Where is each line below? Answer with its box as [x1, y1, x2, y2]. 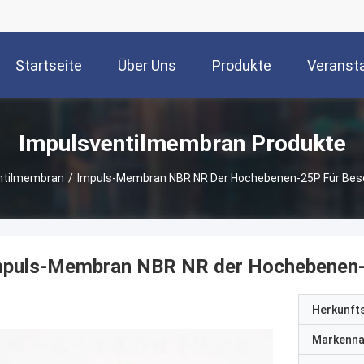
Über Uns [118, 57, 176, 75]
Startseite [15, 57, 82, 75]
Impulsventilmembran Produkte [18, 129, 346, 157]
